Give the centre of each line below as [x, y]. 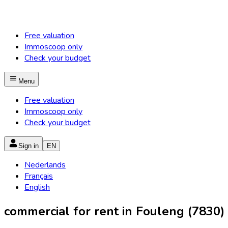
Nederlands [45, 165]
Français [39, 176]
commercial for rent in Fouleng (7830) [114, 211]
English [37, 187]
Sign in [28, 146]
